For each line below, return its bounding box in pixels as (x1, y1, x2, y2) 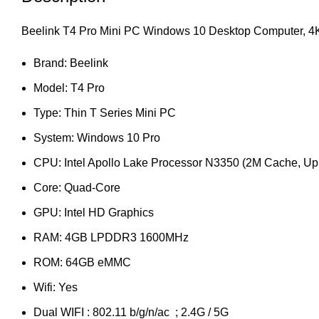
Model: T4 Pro (33, 81, 105, 94)
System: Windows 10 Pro (33, 131, 160, 144)
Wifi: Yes (33, 281, 78, 293)
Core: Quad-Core (33, 181, 120, 194)
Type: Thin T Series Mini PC (33, 106, 176, 119)
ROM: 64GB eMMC (33, 256, 131, 268)
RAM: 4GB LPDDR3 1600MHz (33, 231, 189, 244)
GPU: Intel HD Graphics (33, 206, 154, 219)
